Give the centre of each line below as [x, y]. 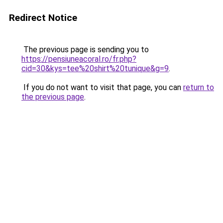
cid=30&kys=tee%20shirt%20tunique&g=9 [95, 68]
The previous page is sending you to [85, 50]
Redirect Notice [43, 18]
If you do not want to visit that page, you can [102, 87]
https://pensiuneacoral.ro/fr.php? [79, 59]
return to [199, 87]
